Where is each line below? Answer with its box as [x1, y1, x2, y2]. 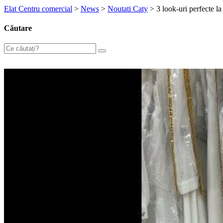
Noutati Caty [108, 4, 148, 13]
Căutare [4, 24, 32, 33]
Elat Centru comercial [4, 4, 72, 13]
